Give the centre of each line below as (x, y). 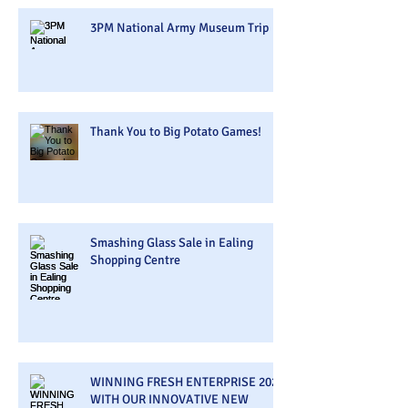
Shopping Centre (135, 260)
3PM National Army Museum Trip (179, 27)
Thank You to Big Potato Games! (176, 131)
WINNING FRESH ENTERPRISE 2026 (187, 382)
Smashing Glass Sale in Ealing (172, 242)
